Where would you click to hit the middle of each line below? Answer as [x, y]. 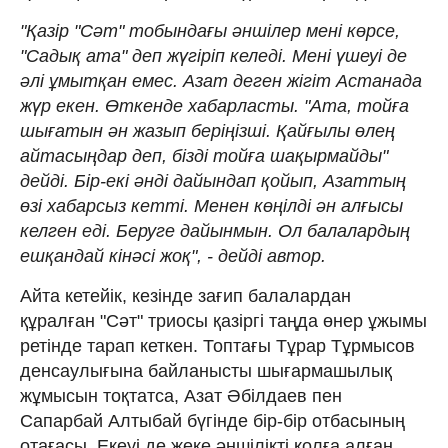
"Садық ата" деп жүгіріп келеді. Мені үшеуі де [213, 55]
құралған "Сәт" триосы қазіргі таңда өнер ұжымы [223, 320]
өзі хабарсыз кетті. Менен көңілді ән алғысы [211, 205]
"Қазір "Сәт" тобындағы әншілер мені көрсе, [210, 30]
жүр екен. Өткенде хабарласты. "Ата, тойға [214, 105]
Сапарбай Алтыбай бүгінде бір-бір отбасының [212, 420]
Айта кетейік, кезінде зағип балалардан [185, 295]
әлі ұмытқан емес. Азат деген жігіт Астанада [221, 80]
